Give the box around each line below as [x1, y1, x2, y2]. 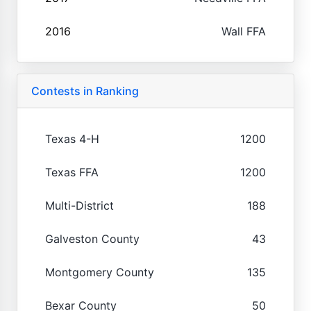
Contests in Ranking [31, 83, 139, 98]
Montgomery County [45, 264, 154, 279]
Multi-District [45, 198, 114, 212]
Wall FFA [221, 24, 266, 38]
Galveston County [45, 231, 140, 246]
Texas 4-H [45, 131, 99, 146]
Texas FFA [45, 165, 99, 179]
